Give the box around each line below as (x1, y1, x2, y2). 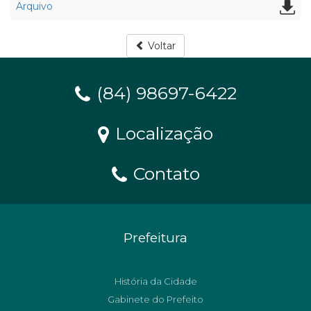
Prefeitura (124, 230, 187, 246)
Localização (110, 123, 213, 144)
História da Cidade (114, 276, 197, 287)
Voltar (145, 40, 176, 52)
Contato (128, 163, 200, 184)
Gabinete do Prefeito (108, 294, 203, 305)
